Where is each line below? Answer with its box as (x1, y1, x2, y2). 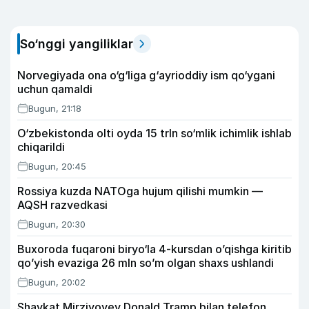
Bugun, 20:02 (28, 277, 86, 288)
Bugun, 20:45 (28, 161, 86, 172)
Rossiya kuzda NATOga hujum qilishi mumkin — (17, 184, 263, 198)
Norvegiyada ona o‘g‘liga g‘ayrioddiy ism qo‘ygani (17, 68, 275, 82)
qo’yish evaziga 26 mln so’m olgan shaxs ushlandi (17, 256, 274, 270)
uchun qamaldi (17, 82, 92, 96)
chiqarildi (17, 140, 65, 154)
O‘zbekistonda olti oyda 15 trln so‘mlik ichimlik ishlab (17, 126, 292, 140)
